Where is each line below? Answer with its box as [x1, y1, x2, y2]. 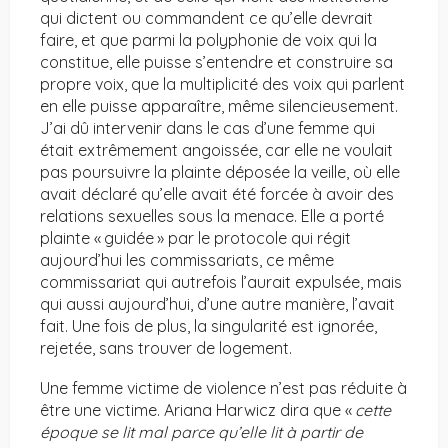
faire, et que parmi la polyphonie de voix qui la [40, 30, 377, 51]
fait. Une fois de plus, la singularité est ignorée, [40, 316, 377, 337]
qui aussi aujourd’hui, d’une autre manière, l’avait [40, 294, 395, 315]
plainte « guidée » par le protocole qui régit [40, 228, 351, 249]
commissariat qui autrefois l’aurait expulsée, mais [40, 272, 402, 293]
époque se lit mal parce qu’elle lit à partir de [40, 422, 363, 443]
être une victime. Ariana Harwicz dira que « [40, 400, 355, 421]
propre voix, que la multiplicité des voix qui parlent [40, 74, 405, 95]
